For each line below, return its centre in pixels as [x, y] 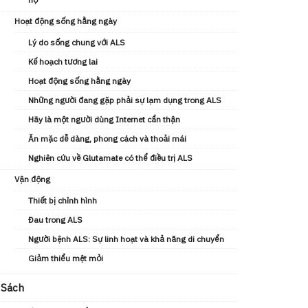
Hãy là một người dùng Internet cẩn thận [104, 119]
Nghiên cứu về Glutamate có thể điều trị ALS [110, 158]
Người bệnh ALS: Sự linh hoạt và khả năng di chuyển [126, 239]
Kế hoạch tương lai [63, 62]
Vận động [32, 179]
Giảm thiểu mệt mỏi [66, 258]
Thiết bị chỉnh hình [63, 200]
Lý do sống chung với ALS [77, 42]
